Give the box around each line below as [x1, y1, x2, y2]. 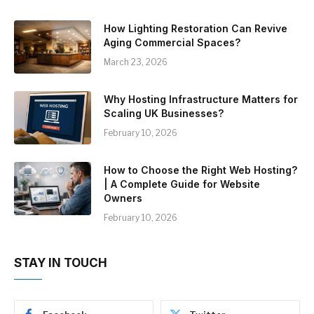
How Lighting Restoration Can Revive [104, 22, 287, 35]
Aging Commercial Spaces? [104, 36, 240, 49]
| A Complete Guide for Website [104, 178, 260, 191]
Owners [104, 192, 142, 205]
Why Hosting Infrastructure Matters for [104, 93, 298, 106]
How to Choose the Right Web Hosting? [104, 164, 297, 177]
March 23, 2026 [104, 57, 168, 68]
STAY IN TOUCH [14, 256, 107, 271]
